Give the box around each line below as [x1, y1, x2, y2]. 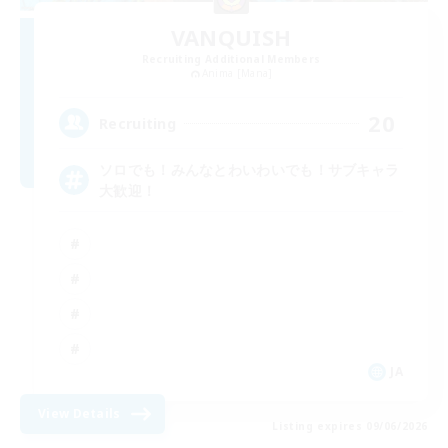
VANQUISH [170, 22, 292, 53]
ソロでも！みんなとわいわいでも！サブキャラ [99, 160, 400, 180]
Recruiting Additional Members [141, 52, 321, 67]
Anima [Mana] [201, 66, 273, 81]
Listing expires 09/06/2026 [272, 419, 428, 434]
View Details [38, 405, 121, 423]
